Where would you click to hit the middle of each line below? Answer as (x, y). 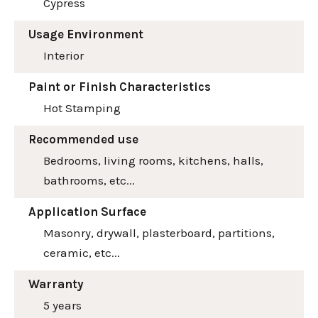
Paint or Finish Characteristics (120, 86)
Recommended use (83, 139)
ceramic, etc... (82, 252)
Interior (64, 55)
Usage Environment (86, 34)
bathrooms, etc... (89, 180)
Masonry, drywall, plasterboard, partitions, (159, 232)
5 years (62, 305)
